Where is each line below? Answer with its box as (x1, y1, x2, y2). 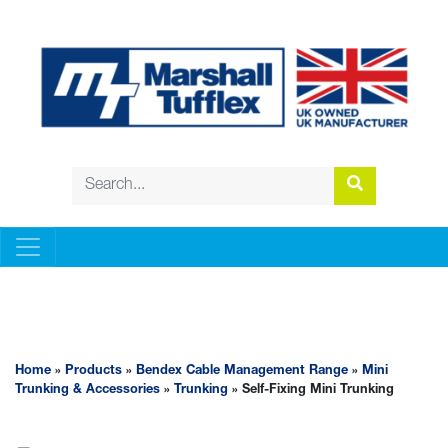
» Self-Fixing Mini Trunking (228, 384, 394, 398)
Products (65, 365, 122, 379)
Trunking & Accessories (15, 384, 160, 398)
